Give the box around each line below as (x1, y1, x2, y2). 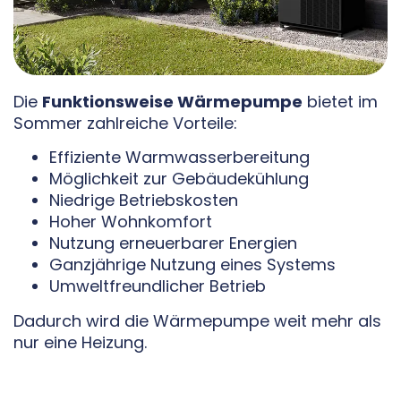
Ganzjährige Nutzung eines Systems (49, 253, 336, 277)
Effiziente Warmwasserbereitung (49, 146, 310, 169)
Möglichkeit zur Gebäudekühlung (49, 167, 309, 191)
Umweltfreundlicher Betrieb (49, 275, 266, 298)
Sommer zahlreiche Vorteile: (13, 111, 237, 134)
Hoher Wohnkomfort (49, 210, 212, 234)
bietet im (303, 90, 378, 113)
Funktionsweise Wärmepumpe (42, 90, 303, 113)
